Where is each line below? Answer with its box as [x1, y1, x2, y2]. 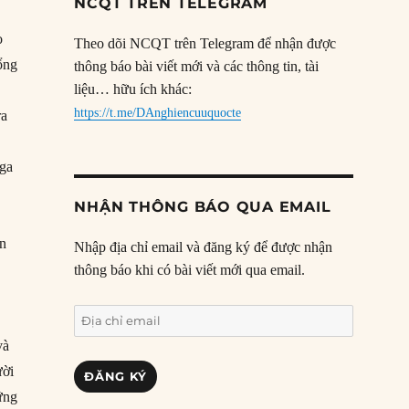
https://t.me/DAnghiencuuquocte [74, 106, 242, 121]
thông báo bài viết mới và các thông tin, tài [74, 58, 320, 75]
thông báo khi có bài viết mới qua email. [74, 262, 306, 278]
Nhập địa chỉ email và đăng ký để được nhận [74, 239, 333, 256]
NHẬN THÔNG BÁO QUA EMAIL [74, 198, 331, 216]
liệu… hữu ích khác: [74, 81, 193, 98]
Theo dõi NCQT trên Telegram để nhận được [74, 36, 337, 52]
